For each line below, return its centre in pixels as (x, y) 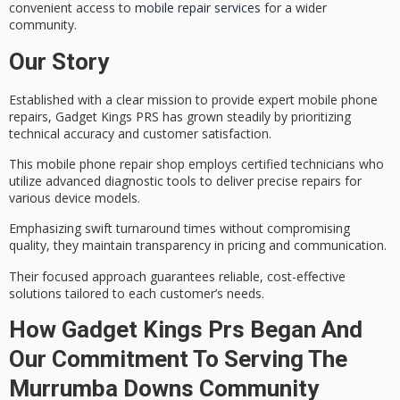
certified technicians (298, 164)
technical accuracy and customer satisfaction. (140, 133)
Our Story (59, 61)
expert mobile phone (318, 99)
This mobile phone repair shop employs (125, 164)
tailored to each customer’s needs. (163, 293)
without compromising (283, 229)
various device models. (75, 198)
